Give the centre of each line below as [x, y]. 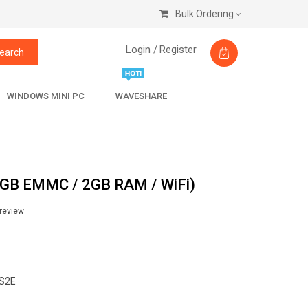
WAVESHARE [141, 96]
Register [178, 49]
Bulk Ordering [205, 14]
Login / [142, 49]
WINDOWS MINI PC [45, 96]
